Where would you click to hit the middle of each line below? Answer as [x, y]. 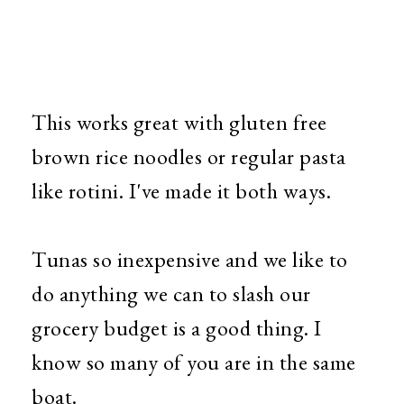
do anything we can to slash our [171, 294]
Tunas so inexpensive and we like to [190, 259]
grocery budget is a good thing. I [177, 328]
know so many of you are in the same [194, 362]
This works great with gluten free [179, 122]
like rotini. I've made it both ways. [184, 191]
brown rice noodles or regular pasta [189, 156]
